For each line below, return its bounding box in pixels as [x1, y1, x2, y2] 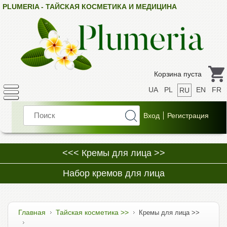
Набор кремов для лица [62, 168, 165, 178]
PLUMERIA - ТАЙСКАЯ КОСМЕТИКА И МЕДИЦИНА [3, 3, 177, 11]
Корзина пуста [154, 70, 202, 78]
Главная [18, 208, 46, 217]
